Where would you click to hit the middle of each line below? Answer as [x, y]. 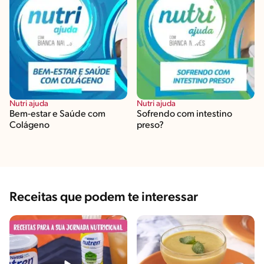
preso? [150, 126]
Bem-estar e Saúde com [57, 115]
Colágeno [29, 126]
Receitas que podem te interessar [104, 197]
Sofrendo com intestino [184, 115]
